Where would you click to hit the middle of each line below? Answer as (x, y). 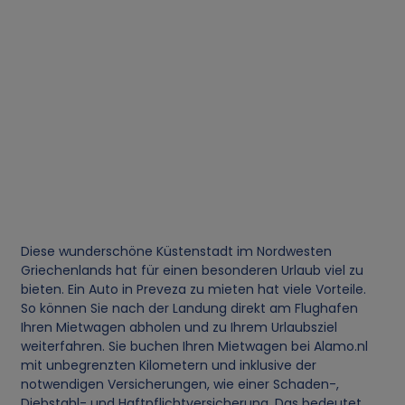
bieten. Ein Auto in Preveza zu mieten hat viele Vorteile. (194, 289)
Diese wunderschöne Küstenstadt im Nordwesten (177, 251)
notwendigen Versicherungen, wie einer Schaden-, (180, 384)
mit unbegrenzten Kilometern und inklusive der (169, 365)
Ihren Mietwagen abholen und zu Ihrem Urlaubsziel (179, 327)
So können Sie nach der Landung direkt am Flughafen (190, 308)
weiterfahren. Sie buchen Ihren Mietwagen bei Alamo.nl (195, 346)
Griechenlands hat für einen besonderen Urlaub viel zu (193, 270)
